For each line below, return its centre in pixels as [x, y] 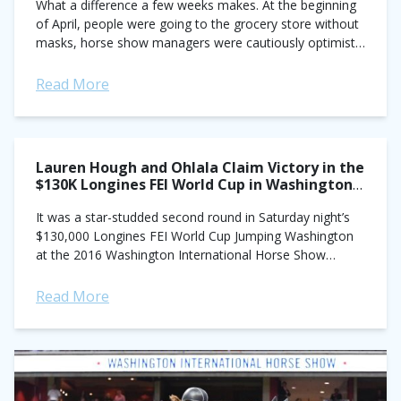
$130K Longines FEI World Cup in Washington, [196, 184]
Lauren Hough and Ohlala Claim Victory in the [200, 167]
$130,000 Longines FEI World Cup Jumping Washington [195, 236]
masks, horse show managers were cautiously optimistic [200, 43]
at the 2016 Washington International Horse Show [181, 255]
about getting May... [93, 61]
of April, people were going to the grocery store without [197, 24]
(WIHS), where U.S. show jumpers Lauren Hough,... [181, 273]
